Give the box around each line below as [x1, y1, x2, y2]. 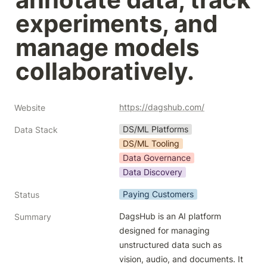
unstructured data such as [119, 240, 222, 250]
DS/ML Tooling [123, 138, 179, 148]
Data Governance [123, 153, 191, 163]
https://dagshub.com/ [119, 102, 204, 112]
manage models [15, 33, 199, 62]
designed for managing [119, 225, 210, 235]
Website [14, 103, 45, 113]
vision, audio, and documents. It [119, 254, 243, 264]
